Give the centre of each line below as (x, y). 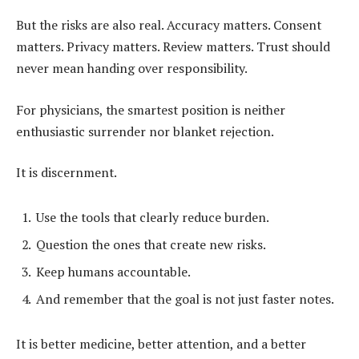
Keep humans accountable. (113, 271)
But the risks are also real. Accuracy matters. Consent (169, 25)
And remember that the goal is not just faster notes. (185, 298)
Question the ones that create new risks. (151, 244)
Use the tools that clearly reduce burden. (153, 217)
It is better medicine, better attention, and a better (161, 343)
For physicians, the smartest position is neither (151, 109)
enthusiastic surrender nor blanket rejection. (145, 131)
